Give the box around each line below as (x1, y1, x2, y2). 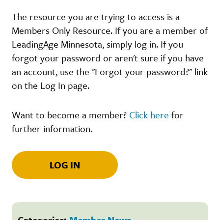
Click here (129, 108, 169, 121)
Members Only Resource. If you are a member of (12, 23, 208, 37)
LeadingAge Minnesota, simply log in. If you (12, 37, 183, 51)
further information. (12, 121, 92, 135)
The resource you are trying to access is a (12, 9, 180, 23)
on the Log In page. (12, 78, 89, 92)
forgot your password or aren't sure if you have (12, 51, 204, 64)
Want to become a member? (12, 108, 129, 121)
